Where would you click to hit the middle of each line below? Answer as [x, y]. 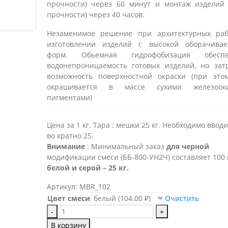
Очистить [182, 198]
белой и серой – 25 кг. [88, 168]
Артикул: [63, 187]
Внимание [66, 146]
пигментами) [69, 97]
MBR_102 [95, 187]
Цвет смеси [68, 198]
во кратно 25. [70, 136]
